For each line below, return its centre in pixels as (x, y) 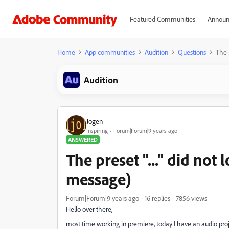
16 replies (157, 198)
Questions (192, 52)
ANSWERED (83, 139)
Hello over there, (89, 209)
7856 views (191, 198)
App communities (110, 52)
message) (99, 179)
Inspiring (97, 130)
